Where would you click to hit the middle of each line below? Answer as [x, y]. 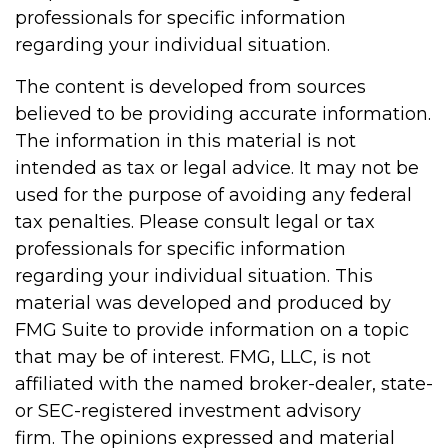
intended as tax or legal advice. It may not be [217, 168]
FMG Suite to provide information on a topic [212, 330]
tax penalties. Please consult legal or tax [195, 222]
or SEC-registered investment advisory [188, 411]
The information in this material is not [185, 141]
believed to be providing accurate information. [223, 114]
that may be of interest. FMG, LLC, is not [193, 357]
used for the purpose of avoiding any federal [213, 195]
